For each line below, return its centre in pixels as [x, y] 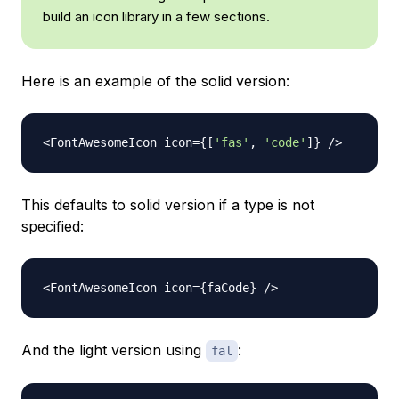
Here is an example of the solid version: [155, 81]
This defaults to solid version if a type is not [168, 204]
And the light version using [114, 350]
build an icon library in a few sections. [156, 16]
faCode [228, 287]
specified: [53, 226]
